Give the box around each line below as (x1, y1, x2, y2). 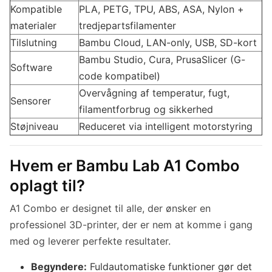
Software (10, 61, 52, 74)
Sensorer (10, 95, 51, 107)
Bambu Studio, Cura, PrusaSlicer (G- (79, 53, 245, 66)
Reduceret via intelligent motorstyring (79, 120, 253, 133)
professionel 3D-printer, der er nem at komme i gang (10, 219, 253, 231)
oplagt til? (10, 176, 85, 195)
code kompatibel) (79, 70, 160, 83)
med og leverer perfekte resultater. (10, 235, 171, 248)
